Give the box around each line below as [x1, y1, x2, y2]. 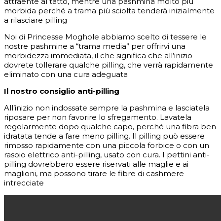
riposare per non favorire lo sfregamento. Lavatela [4, 112, 191, 122]
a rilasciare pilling [4, 15, 67, 25]
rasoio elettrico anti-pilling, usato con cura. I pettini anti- [4, 150, 210, 160]
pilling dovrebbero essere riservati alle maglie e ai [4, 159, 188, 169]
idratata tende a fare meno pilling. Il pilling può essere [4, 131, 205, 141]
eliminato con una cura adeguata [4, 70, 128, 79]
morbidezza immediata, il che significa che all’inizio [4, 51, 192, 61]
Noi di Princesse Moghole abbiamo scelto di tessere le [4, 32, 207, 42]
